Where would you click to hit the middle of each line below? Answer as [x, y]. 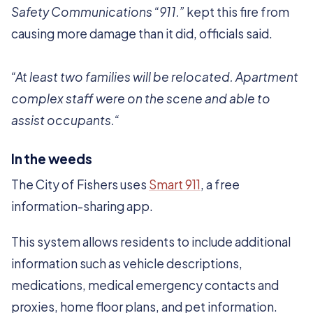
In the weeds [52, 159]
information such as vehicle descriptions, [127, 263]
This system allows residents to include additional [151, 242]
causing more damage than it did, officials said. [142, 34]
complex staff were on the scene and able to [141, 99]
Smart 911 [175, 184]
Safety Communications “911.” [98, 12]
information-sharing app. [82, 206]
